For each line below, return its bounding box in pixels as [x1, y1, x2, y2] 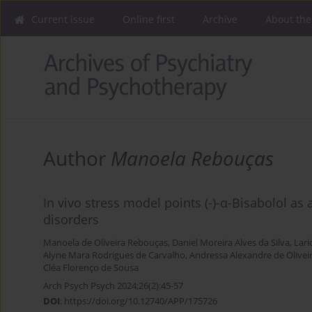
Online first [123, 13, 175, 26]
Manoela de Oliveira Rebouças [43, 237, 168, 249]
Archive [203, 13, 237, 26]
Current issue [31, 13, 95, 26]
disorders [43, 211, 99, 228]
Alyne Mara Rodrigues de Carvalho [43, 249, 185, 262]
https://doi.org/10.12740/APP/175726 [64, 295, 217, 308]
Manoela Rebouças [111, 145, 274, 172]
